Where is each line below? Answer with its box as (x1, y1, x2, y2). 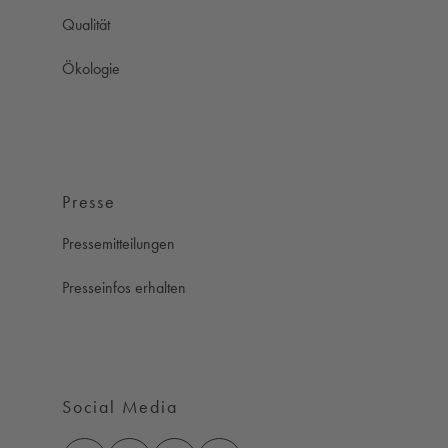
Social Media (62, 396, 178, 418)
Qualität (62, 15, 110, 35)
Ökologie (62, 59, 120, 79)
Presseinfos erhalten (62, 278, 186, 298)
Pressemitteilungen (62, 233, 175, 253)
